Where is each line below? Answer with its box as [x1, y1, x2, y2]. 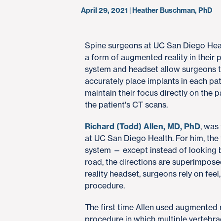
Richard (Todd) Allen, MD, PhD [85, 121, 201, 131]
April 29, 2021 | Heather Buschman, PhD [81, 6, 213, 15]
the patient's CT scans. [85, 100, 168, 110]
